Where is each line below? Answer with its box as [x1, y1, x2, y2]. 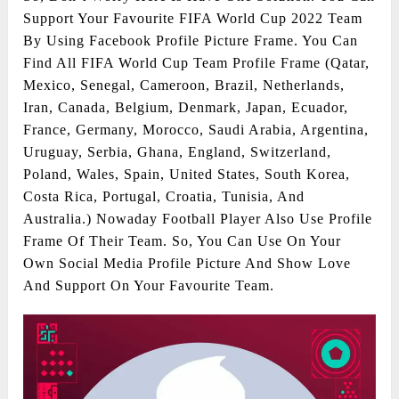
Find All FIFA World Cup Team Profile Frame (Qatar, [23, 55, 370, 71]
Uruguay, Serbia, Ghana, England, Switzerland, [23, 144, 332, 160]
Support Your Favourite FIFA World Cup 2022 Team [23, 11, 363, 27]
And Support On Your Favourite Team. [23, 278, 275, 294]
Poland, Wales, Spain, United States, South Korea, [23, 167, 351, 183]
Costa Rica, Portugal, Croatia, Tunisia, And [23, 189, 305, 205]
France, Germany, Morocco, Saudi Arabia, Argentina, [23, 122, 370, 138]
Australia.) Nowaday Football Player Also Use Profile [23, 211, 373, 227]
